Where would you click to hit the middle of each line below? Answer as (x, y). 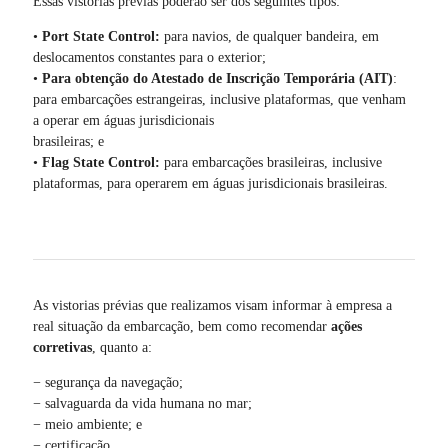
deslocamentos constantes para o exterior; (149, 57)
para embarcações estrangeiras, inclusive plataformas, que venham (219, 99)
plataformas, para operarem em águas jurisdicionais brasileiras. (210, 183)
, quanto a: (121, 347)
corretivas (62, 347)
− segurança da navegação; (107, 382)
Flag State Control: (100, 162)
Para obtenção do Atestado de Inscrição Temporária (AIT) (217, 78)
